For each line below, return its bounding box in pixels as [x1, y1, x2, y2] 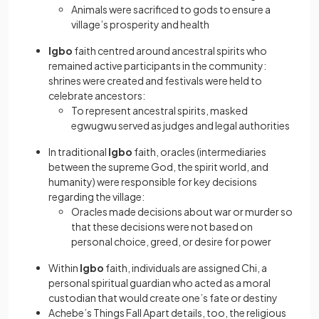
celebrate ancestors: [48, 89, 145, 103]
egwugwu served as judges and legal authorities [71, 119, 290, 132]
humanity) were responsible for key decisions [48, 175, 257, 189]
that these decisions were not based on [71, 220, 253, 234]
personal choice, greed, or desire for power [71, 235, 271, 249]
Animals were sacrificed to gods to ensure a [71, 3, 271, 16]
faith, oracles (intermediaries [132, 145, 266, 159]
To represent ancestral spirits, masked [71, 104, 248, 117]
